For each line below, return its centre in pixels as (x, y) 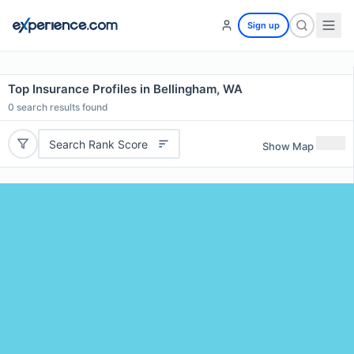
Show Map (288, 146)
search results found (61, 107)
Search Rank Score (98, 144)
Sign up (264, 25)
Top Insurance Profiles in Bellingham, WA (125, 89)
